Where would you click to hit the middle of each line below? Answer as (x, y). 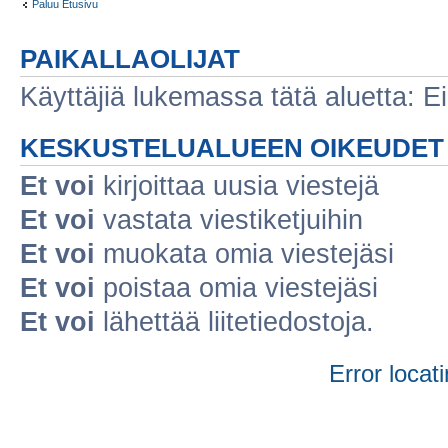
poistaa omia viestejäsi (236, 287)
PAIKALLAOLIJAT (130, 58)
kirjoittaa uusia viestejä (237, 185)
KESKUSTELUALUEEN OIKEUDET (232, 147)
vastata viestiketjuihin (229, 219)
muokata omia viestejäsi (244, 253)
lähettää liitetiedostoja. (234, 321)
